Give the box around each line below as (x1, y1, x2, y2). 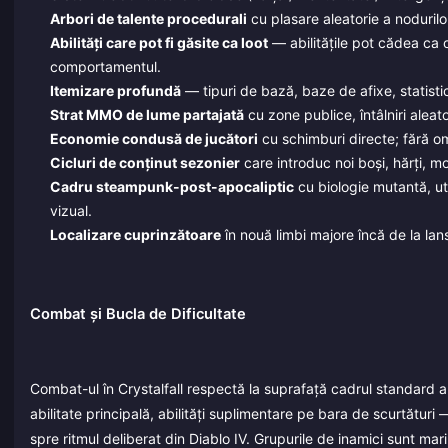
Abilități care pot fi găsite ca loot (49, 34, 268, 52)
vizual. (49, 202, 92, 220)
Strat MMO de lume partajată (49, 106, 244, 124)
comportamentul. (49, 58, 161, 76)
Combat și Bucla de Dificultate (30, 304, 246, 323)
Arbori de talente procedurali (49, 10, 247, 28)
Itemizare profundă (49, 82, 181, 100)
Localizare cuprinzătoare (49, 226, 221, 244)
